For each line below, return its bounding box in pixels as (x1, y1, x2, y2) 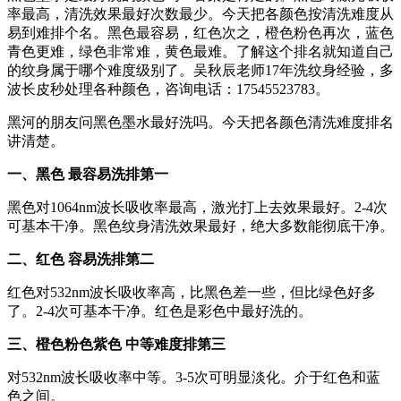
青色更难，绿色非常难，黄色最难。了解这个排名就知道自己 (7, 43, 394, 59)
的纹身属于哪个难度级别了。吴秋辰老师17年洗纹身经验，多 (7, 62, 394, 78)
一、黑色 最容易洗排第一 (7, 166, 168, 182)
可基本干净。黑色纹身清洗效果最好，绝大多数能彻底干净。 (7, 218, 394, 234)
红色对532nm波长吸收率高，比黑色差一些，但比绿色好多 (7, 284, 376, 300)
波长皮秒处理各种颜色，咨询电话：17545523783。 (7, 81, 329, 97)
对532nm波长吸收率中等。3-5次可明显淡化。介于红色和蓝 (7, 369, 380, 385)
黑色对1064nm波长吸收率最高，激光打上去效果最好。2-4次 (7, 199, 388, 215)
